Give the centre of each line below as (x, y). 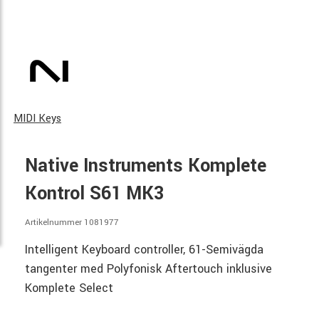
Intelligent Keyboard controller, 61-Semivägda (144, 249)
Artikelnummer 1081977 (72, 223)
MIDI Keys (37, 119)
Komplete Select (69, 288)
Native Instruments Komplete (146, 166)
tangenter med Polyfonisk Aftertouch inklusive (148, 268)
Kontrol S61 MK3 (94, 194)
